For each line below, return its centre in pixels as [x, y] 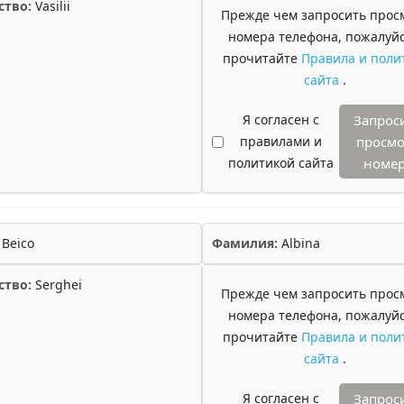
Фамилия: [245, 243]
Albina [299, 243]
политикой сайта [280, 163]
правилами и [280, 141]
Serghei [57, 285]
